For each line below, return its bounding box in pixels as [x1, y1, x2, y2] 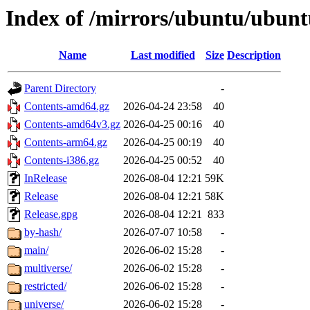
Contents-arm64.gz [24, 136, 107, 149]
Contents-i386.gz [24, 154, 99, 167]
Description [227, 49, 281, 62]
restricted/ [24, 280, 66, 293]
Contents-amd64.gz [24, 100, 109, 113]
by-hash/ [24, 226, 62, 239]
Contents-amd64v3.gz [24, 118, 120, 131]
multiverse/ [24, 262, 72, 275]
